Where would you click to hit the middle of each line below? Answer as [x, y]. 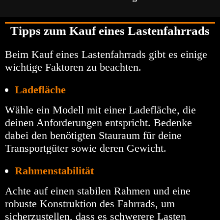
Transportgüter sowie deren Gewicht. [86, 148]
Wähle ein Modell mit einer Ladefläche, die [100, 110]
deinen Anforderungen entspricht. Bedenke [98, 123]
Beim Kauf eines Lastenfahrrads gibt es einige [106, 55]
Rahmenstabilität [54, 171]
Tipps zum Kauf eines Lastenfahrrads [110, 31]
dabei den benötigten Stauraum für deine [93, 136]
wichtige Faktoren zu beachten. [73, 67]
